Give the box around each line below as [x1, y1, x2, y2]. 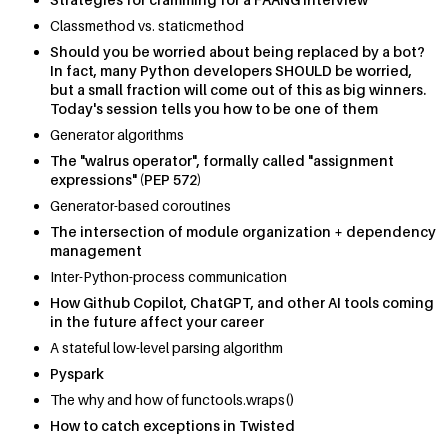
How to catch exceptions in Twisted [50, 417, 295, 435]
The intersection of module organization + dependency [50, 223, 436, 241]
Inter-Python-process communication [50, 268, 287, 286]
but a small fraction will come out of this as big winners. [50, 81, 426, 99]
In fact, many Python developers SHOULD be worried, [50, 62, 412, 80]
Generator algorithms [50, 126, 184, 144]
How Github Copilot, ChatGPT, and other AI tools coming [50, 294, 434, 312]
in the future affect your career [50, 313, 264, 331]
